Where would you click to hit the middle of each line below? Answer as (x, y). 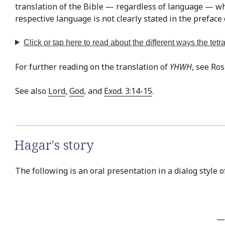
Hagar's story (54, 144)
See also (32, 91)
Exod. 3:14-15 (128, 91)
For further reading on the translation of (92, 67)
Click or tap (44, 42)
